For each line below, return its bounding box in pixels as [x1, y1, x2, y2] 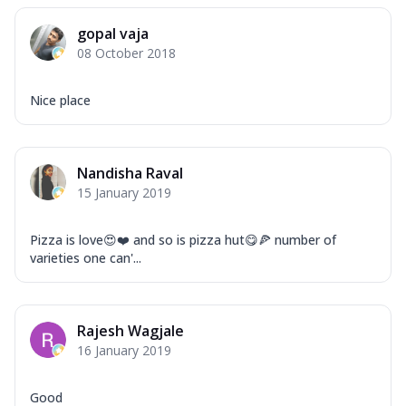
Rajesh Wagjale [77, 320, 184, 341]
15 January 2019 [77, 183, 171, 201]
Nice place [30, 91, 91, 109]
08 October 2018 [77, 43, 176, 62]
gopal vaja [77, 23, 149, 43]
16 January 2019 [77, 341, 171, 359]
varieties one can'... [30, 248, 141, 266]
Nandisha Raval [77, 162, 183, 183]
